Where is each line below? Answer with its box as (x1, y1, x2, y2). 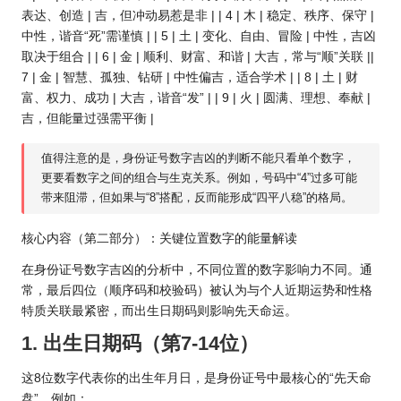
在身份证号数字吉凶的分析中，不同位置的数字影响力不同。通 (21, 262, 372, 277)
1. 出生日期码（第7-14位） (21, 331, 259, 354)
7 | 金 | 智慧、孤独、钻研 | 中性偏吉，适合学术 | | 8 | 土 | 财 (21, 70, 358, 84)
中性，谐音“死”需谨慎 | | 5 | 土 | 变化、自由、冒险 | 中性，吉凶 (21, 29, 376, 43)
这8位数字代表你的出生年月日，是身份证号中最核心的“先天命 (21, 371, 371, 386)
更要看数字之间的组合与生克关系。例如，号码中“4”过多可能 (41, 171, 358, 185)
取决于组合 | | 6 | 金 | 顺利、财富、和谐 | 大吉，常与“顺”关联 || (21, 49, 374, 64)
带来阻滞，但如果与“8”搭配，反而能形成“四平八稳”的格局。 (41, 191, 354, 205)
